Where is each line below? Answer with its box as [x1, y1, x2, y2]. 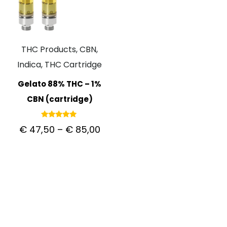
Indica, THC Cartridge [17, 59, 102, 71]
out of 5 [47, 133, 73, 141]
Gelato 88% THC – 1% [18, 78, 102, 89]
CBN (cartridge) [26, 93, 93, 104]
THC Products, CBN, [21, 44, 98, 56]
